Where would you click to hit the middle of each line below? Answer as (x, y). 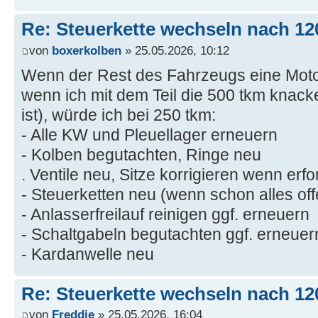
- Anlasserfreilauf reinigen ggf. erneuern (165, 214)
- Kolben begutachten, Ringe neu (141, 154)
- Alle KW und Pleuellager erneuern (149, 135)
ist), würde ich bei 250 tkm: (119, 115)
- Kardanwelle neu (88, 254)
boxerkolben (87, 50)
